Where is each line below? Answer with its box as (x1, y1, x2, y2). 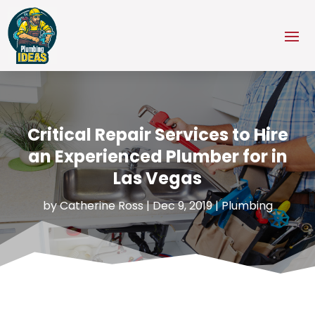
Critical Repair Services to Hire (27, 122, 288, 146)
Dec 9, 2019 (152, 197, 212, 214)
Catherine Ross (59, 197, 143, 214)
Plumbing (221, 197, 273, 214)
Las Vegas (113, 166, 202, 190)
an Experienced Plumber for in (27, 144, 288, 168)
